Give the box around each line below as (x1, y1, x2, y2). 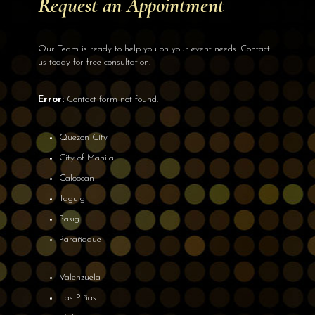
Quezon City (58, 132, 108, 142)
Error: (37, 94, 64, 104)
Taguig (58, 193, 85, 203)
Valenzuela (58, 272, 101, 282)
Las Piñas (58, 292, 96, 302)
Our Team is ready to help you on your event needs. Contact (37, 44, 270, 53)
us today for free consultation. (37, 57, 150, 67)
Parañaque (58, 234, 101, 244)
